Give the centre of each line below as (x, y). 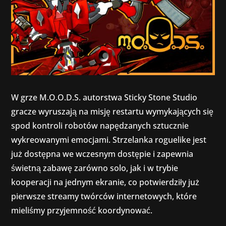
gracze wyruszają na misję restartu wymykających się (112, 111)
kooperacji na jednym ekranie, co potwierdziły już (105, 182)
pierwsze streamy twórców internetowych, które (104, 196)
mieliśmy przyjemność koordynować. (82, 210)
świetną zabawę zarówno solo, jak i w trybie (95, 168)
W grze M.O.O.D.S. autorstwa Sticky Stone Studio (104, 97)
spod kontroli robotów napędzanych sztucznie (100, 125)
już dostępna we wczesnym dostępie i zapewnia (102, 154)
